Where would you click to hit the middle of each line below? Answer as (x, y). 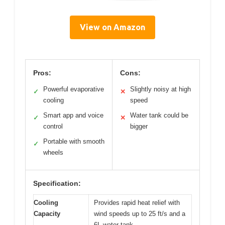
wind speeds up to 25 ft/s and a (140, 213)
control (53, 126)
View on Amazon (113, 27)
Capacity (47, 213)
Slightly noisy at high (160, 89)
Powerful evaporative (74, 89)
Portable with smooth (74, 141)
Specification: (57, 183)
